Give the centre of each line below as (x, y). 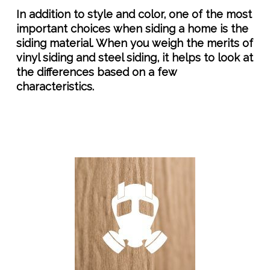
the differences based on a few (96, 72)
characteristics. (55, 86)
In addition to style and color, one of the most (134, 14)
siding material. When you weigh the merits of (134, 43)
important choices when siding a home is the (132, 29)
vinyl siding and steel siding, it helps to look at (134, 58)
